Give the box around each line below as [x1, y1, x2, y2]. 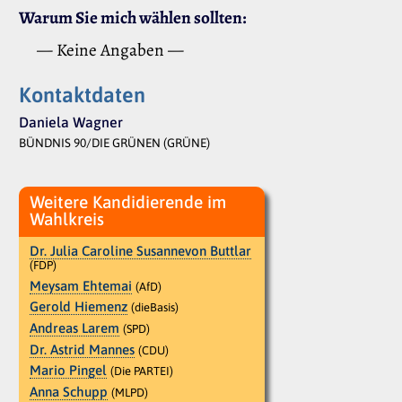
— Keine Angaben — [37, 38, 184, 63]
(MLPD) [111, 385, 148, 399]
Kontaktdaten [19, 83, 145, 108]
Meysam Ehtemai [30, 277, 132, 293]
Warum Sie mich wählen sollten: [19, 5, 247, 31]
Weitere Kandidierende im [30, 192, 226, 213]
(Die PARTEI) [110, 364, 173, 379]
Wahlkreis [30, 209, 104, 230]
